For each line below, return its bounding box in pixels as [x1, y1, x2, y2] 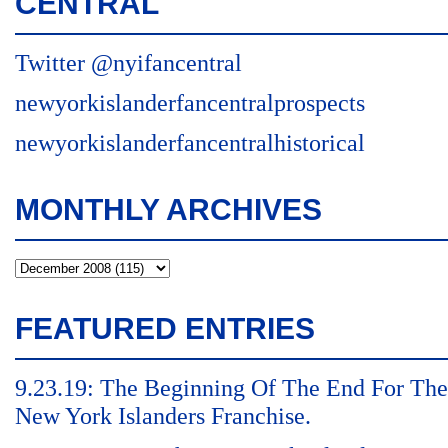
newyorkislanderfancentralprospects [15, 90, 365, 116]
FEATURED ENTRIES [15, 312, 315, 345]
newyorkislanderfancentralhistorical [15, 130, 365, 156]
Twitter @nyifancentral [15, 50, 242, 76]
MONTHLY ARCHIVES [15, 193, 322, 226]
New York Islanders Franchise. [15, 403, 311, 429]
